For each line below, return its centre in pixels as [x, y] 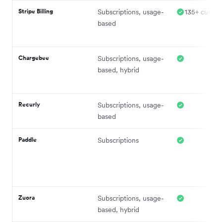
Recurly [29, 104]
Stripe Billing [36, 11]
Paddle [28, 139]
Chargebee [34, 57]
